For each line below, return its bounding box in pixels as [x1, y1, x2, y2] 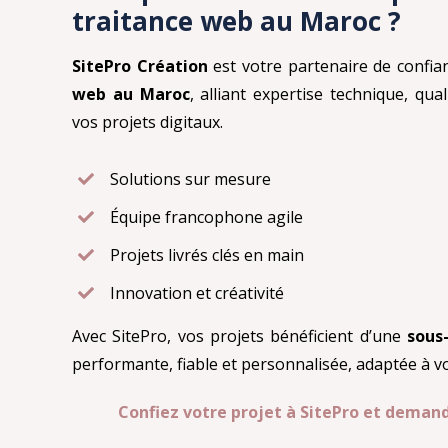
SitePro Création [71, 54, 208, 77]
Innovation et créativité [110, 281, 285, 304]
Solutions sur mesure [110, 167, 272, 190]
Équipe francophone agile [110, 205, 304, 228]
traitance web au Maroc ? [71, 2, 401, 39]
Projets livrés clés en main [110, 243, 305, 266]
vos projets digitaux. [71, 110, 223, 133]
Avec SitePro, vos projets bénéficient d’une [71, 325, 408, 348]
